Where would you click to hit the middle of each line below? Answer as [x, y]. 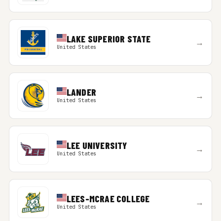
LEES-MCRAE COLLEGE [108, 199]
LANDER [81, 92]
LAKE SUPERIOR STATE [109, 39]
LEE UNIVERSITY [97, 145]
